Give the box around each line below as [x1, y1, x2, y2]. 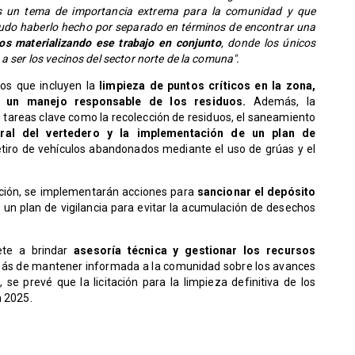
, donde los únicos [220, 36, 316, 50]
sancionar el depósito [197, 185, 316, 199]
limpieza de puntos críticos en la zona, [94, 79, 316, 93]
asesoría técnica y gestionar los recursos [74, 244, 316, 258]
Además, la [246, 95, 316, 109]
